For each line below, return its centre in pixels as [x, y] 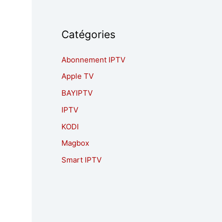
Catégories [88, 34]
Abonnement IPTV [93, 59]
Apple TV [78, 76]
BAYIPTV [77, 93]
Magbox [75, 143]
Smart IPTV [82, 160]
